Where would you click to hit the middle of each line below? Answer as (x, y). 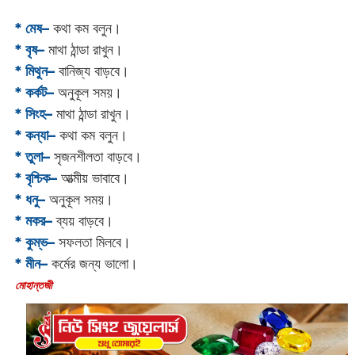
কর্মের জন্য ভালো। (92, 263)
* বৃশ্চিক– (36, 178)
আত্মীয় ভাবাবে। (95, 178)
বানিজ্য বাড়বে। (94, 71)
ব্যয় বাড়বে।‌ (82, 221)
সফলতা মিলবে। (92, 242)
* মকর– (33, 221)
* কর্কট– (34, 92)
